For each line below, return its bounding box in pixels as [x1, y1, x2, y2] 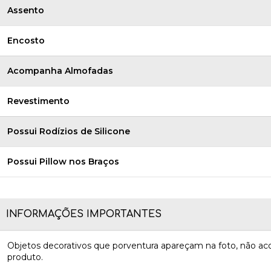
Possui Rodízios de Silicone [7, 126, 130, 137]
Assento [7, 5, 44, 16]
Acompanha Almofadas [7, 65, 113, 76]
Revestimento [7, 96, 70, 106]
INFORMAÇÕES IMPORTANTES [6, 209, 162, 220]
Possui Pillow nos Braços [7, 156, 119, 167]
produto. [7, 252, 43, 263]
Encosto [7, 35, 45, 46]
